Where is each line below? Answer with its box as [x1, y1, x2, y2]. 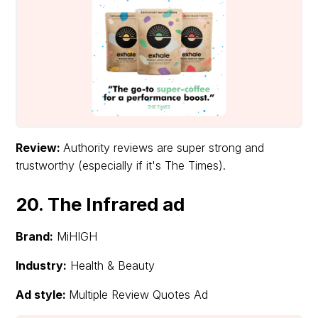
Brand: [16, 229, 54, 244]
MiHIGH [53, 229, 98, 244]
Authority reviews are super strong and [63, 141, 265, 155]
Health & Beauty [67, 258, 155, 273]
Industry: [16, 258, 67, 273]
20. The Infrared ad [16, 193, 185, 216]
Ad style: [16, 287, 70, 302]
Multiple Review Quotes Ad [69, 287, 209, 302]
